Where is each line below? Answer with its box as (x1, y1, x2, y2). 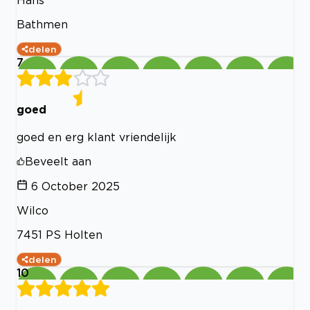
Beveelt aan (25, 154, 91, 167)
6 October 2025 (31, 179, 120, 192)
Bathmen (17, 18, 68, 31)
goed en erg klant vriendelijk (17, 130, 176, 143)
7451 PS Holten (17, 228, 102, 241)
